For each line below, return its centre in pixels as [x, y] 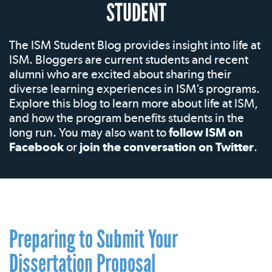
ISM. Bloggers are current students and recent [129, 59]
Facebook [36, 147]
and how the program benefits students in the [127, 118]
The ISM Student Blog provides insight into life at [135, 45]
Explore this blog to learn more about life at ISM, [134, 103]
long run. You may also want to [89, 132]
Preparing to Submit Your [93, 239]
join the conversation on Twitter [167, 147]
